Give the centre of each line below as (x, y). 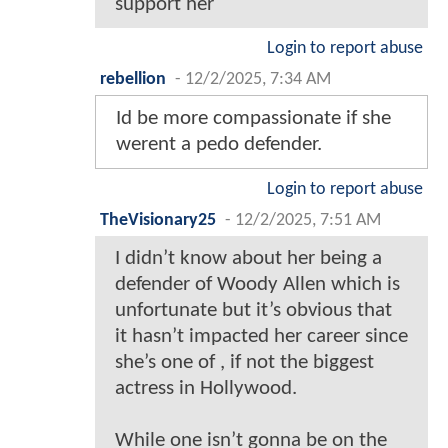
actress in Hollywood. (206, 389)
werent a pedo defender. (219, 145)
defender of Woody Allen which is (257, 285)
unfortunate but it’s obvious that (253, 311)
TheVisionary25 (158, 221)
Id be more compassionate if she (253, 119)
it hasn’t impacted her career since (261, 337)
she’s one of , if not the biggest (244, 363)
